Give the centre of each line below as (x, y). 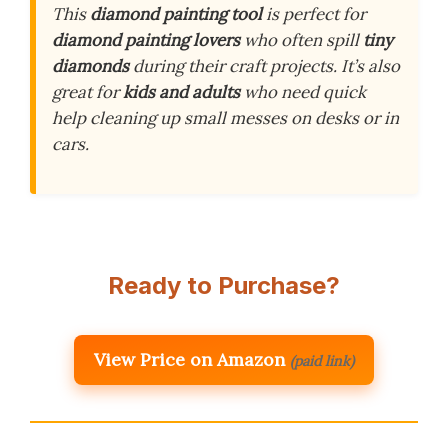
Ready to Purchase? (224, 286)
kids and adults (181, 92)
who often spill (301, 40)
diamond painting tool (176, 14)
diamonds (90, 66)
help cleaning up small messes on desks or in (225, 118)
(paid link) (322, 361)
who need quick (303, 92)
